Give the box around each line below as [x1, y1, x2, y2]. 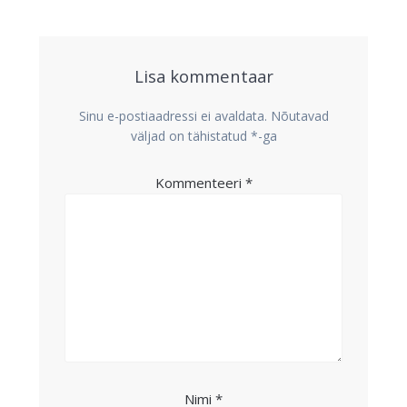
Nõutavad [270, 107, 329, 125]
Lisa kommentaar [134, 65, 273, 88]
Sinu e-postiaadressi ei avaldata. [78, 107, 267, 125]
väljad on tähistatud [130, 127, 251, 145]
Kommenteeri [154, 174, 245, 193]
